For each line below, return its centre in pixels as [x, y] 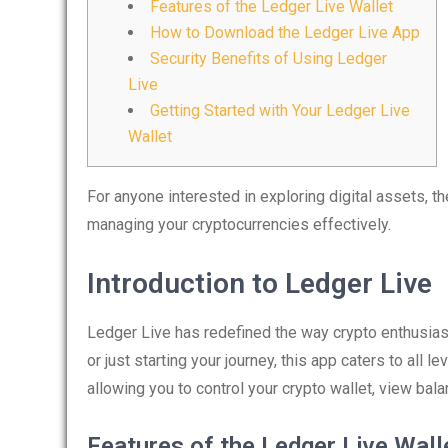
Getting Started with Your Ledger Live [280, 110]
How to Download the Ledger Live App [285, 32]
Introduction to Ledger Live [259, 283]
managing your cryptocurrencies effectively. [239, 224]
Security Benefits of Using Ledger [268, 58]
